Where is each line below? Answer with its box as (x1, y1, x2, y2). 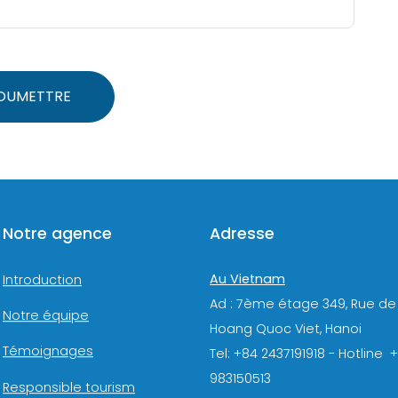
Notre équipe (3, 306, 89, 325)
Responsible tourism (3, 378, 135, 396)
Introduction (3, 271, 82, 290)
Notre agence (3, 223, 112, 245)
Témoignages (3, 342, 93, 361)
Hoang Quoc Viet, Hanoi (210, 320, 362, 338)
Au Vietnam (210, 270, 285, 289)
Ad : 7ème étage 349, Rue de (210, 295, 396, 314)
